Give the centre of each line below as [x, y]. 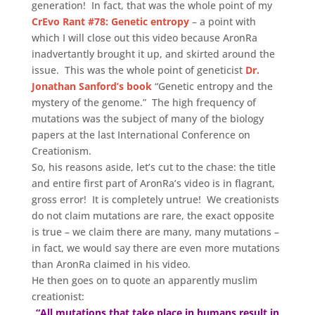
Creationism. [61, 150]
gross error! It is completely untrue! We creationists [155, 199]
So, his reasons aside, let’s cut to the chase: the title [153, 167]
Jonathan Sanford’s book [91, 86]
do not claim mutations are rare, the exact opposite [153, 215]
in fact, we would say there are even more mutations [155, 247]
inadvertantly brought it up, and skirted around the [153, 53]
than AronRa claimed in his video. [111, 264]
